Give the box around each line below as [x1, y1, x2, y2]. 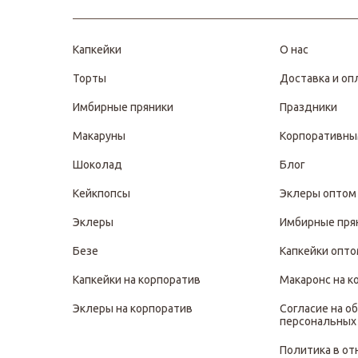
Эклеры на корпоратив [73, 301, 193, 315]
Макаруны [73, 129, 125, 142]
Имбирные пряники [73, 100, 173, 113]
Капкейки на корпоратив [73, 272, 201, 286]
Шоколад [73, 157, 122, 171]
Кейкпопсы [73, 186, 130, 200]
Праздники [280, 100, 338, 113]
